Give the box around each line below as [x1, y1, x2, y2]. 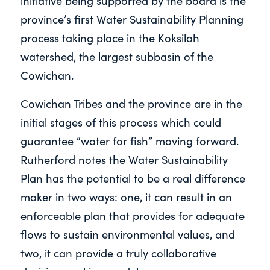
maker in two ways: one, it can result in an [20, 189, 232, 204]
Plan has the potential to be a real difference [20, 170, 245, 186]
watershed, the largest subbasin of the [20, 49, 213, 64]
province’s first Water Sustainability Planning [20, 11, 243, 27]
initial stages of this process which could [20, 114, 221, 130]
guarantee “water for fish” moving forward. [20, 133, 239, 148]
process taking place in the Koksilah [20, 30, 199, 46]
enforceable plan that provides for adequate [20, 207, 245, 223]
